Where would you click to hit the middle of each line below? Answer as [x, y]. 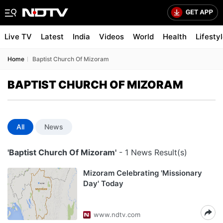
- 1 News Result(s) [152, 152]
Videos [111, 37]
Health [175, 37]
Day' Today [103, 183]
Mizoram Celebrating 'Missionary [143, 173]
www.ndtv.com [117, 215]
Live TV [18, 37]
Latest [52, 37]
